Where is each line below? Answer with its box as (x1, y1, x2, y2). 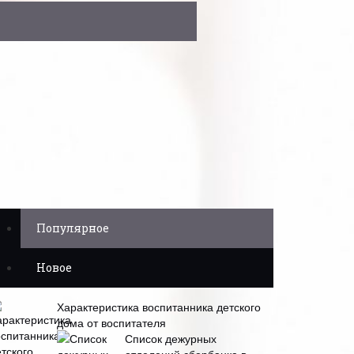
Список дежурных (125, 330, 217, 346)
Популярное (36, 220, 109, 235)
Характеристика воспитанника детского (57, 299, 261, 314)
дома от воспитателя (57, 314, 166, 330)
